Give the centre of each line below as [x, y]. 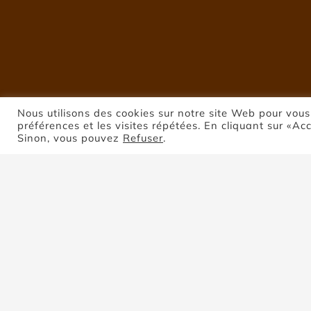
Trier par [66, 299]
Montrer [239, 299]
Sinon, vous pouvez [70, 138]
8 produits [280, 299]
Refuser [143, 138]
